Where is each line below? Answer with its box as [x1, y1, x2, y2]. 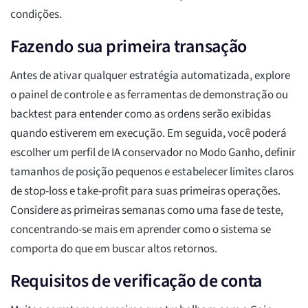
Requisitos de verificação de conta [10, 268, 263, 294]
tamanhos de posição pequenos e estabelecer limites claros [10, 164, 294, 181]
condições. [10, 6, 62, 23]
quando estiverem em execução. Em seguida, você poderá [10, 125, 287, 142]
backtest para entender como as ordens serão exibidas [10, 106, 271, 123]
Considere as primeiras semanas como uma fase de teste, [10, 202, 283, 219]
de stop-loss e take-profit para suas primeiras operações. [10, 183, 280, 200]
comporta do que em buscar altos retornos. [10, 241, 217, 258]
